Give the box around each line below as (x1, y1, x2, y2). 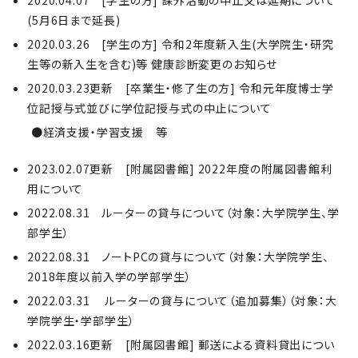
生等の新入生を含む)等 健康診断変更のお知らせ (27, 56, 278, 72)
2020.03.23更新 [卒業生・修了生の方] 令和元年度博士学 (27, 80, 334, 96)
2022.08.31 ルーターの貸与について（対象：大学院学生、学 (27, 205, 340, 221)
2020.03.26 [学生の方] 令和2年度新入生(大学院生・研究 (27, 36, 334, 52)
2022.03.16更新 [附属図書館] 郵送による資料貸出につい (27, 336, 335, 352)
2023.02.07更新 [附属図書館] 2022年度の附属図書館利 (27, 161, 332, 177)
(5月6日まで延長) (27, 12, 121, 28)
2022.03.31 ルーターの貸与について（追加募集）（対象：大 (27, 292, 337, 308)
